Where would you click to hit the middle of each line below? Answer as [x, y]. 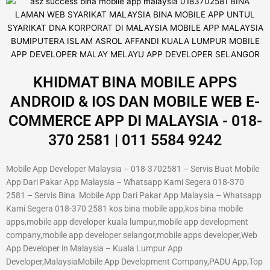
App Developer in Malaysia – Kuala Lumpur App [94, 249]
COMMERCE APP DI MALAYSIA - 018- [135, 121]
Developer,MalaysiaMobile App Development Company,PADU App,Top [134, 262]
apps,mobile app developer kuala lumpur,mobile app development [127, 222]
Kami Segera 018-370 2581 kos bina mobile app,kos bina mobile [124, 209]
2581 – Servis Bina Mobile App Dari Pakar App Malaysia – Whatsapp [134, 196]
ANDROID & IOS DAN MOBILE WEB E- [135, 102]
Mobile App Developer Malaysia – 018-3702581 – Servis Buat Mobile [133, 169]
